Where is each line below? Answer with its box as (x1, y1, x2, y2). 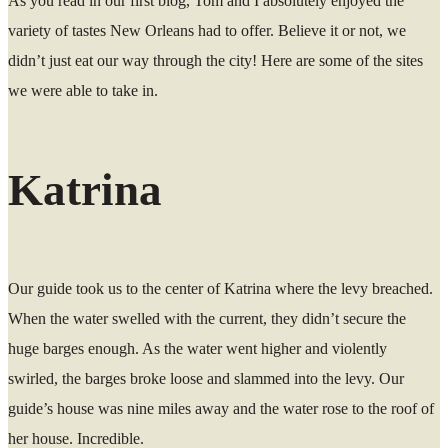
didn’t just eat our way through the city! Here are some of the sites (8, 52, 423, 70)
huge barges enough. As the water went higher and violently (8, 339, 387, 357)
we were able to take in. (8, 82, 158, 100)
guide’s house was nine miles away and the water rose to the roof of (8, 399, 434, 417)
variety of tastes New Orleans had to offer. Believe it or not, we (8, 22, 406, 40)
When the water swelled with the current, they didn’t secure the (8, 309, 406, 327)
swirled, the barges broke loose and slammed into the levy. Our (8, 369, 404, 387)
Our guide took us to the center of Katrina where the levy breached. (8, 279, 433, 297)
